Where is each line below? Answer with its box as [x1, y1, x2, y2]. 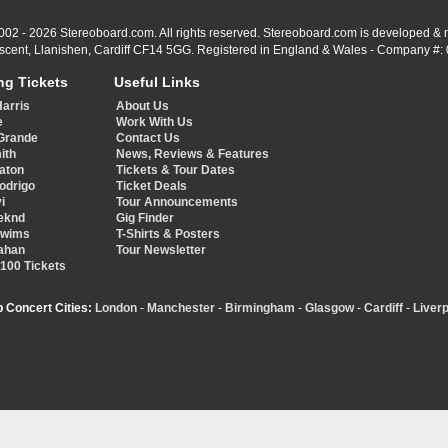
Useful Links [114, 74, 200, 91]
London [94, 302, 137, 315]
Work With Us [116, 116, 193, 129]
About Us [116, 100, 169, 113]
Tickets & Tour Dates [116, 164, 235, 177]
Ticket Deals [116, 180, 187, 193]
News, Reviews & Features [116, 148, 269, 161]
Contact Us [116, 132, 180, 145]
